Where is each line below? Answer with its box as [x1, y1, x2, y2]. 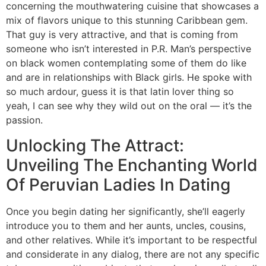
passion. [6, 114, 43, 126]
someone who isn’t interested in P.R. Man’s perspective [6, 43, 251, 55]
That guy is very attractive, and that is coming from [6, 28, 238, 41]
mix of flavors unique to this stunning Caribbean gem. [6, 14, 248, 27]
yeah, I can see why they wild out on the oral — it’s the [6, 100, 252, 112]
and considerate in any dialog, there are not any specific [6, 248, 259, 260]
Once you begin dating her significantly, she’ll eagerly [6, 205, 245, 217]
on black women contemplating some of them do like [6, 57, 246, 69]
